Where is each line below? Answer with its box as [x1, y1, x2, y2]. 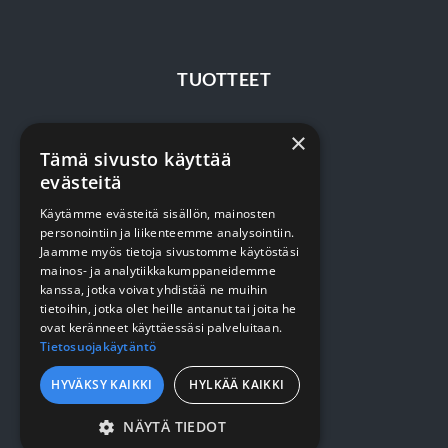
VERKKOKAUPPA [147, 324, 301, 347]
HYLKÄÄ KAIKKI [189, 376, 285, 393]
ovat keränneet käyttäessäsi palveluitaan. [40, 319, 283, 336]
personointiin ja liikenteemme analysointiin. [40, 224, 295, 241]
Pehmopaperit [182, 225, 266, 243]
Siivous [203, 157, 245, 175]
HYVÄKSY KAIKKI [51, 376, 153, 393]
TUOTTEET [177, 68, 271, 91]
